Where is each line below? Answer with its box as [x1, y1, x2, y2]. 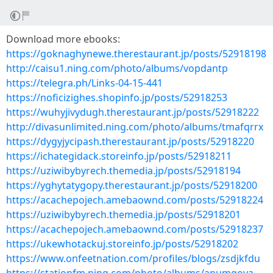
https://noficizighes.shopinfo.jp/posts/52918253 [6, 91, 227, 104]
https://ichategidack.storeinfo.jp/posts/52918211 [6, 149, 232, 163]
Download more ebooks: [6, 32, 120, 46]
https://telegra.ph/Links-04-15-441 [6, 76, 163, 90]
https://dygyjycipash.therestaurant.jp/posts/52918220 [6, 135, 254, 148]
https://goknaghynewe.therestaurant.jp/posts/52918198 [6, 47, 266, 60]
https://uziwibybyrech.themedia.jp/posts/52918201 [6, 208, 241, 221]
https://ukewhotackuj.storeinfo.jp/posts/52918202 [6, 237, 238, 250]
